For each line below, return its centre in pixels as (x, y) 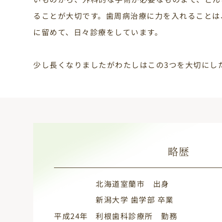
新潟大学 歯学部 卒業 (135, 199)
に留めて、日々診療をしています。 (98, 31)
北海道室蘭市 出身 (133, 183)
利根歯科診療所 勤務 (137, 215)
